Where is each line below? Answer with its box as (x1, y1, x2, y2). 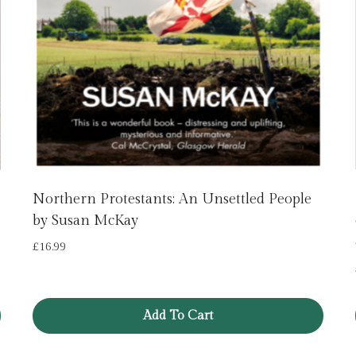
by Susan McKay (33, 211, 138, 229)
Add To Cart (143, 308, 213, 324)
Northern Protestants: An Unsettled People (33, 190, 311, 207)
